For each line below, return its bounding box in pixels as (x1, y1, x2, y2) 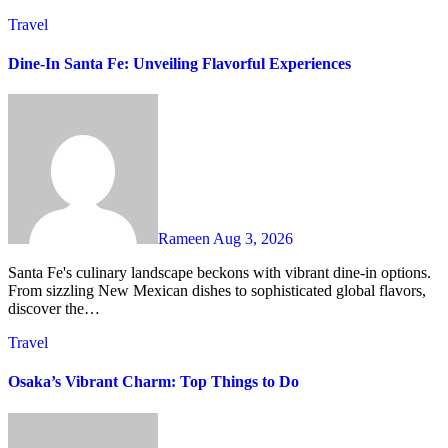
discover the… (8, 300, 100, 318)
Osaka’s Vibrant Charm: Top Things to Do (8, 373, 299, 391)
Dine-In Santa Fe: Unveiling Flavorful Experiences (8, 54, 351, 72)
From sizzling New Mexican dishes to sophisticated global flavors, (8, 282, 426, 300)
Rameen (158, 230, 213, 248)
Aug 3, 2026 (213, 230, 293, 248)
